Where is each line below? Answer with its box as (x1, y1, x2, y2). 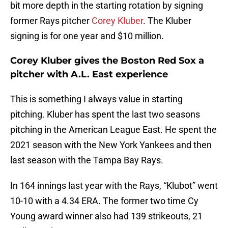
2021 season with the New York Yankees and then (10, 139, 212, 151)
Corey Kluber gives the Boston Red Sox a (10, 55, 204, 67)
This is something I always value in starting (10, 94, 183, 105)
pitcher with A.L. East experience (10, 69, 168, 80)
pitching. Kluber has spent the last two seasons (10, 109, 200, 120)
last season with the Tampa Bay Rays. (10, 155, 163, 166)
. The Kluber (143, 15, 191, 26)
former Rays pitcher (10, 15, 92, 26)
